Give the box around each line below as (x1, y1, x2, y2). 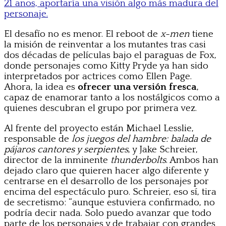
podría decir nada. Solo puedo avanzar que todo (4, 207, 211, 218)
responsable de (4, 133, 72, 144)
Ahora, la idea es (4, 81, 78, 92)
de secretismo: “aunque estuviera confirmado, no (4, 197, 215, 208)
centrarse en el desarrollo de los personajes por (4, 176, 209, 187)
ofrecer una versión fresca (78, 81, 197, 92)
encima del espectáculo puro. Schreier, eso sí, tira (4, 186, 216, 197)
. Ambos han (166, 154, 218, 165)
